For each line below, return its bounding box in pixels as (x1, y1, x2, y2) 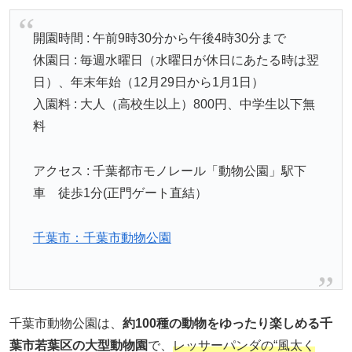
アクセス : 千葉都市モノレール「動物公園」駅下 (32, 163, 306, 178)
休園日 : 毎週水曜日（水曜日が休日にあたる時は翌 (32, 53, 319, 68)
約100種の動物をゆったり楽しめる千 (123, 316, 332, 330)
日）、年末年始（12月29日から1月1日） (32, 75, 264, 90)
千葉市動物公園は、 (9, 316, 123, 330)
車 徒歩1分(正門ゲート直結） (32, 185, 207, 200)
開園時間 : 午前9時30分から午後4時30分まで (32, 31, 286, 46)
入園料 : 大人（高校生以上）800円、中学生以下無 (32, 97, 315, 112)
